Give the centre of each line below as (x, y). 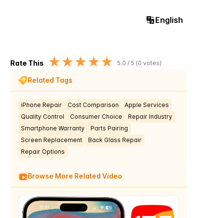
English (169, 20)
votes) (152, 63)
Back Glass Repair (115, 140)
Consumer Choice (96, 117)
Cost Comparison (93, 105)
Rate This (27, 63)
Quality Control (43, 117)
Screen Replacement (52, 140)
